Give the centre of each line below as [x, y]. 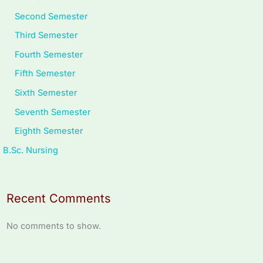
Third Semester [46, 36]
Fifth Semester [45, 74]
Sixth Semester [46, 93]
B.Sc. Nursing [31, 151]
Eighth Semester [49, 131]
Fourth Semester [49, 54]
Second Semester [51, 16]
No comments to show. [54, 226]
